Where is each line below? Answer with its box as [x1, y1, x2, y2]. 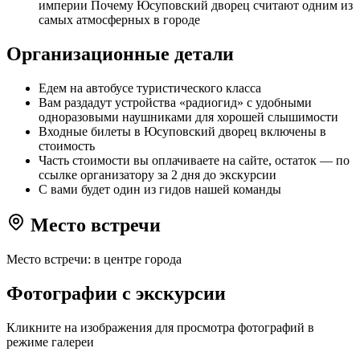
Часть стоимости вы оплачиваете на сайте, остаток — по [39, 153, 350, 167]
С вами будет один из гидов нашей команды [39, 182, 281, 196]
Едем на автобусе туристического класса [39, 80, 261, 95]
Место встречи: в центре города [6, 252, 182, 267]
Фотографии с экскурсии [6, 283, 226, 305]
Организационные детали [6, 43, 234, 64]
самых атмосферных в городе [39, 12, 200, 27]
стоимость [39, 138, 95, 153]
